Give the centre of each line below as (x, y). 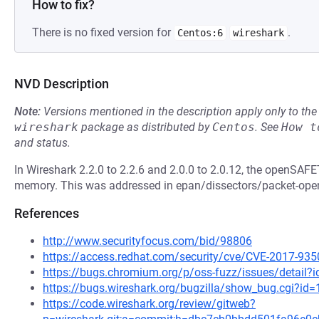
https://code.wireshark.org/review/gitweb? (149, 304)
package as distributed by (145, 127)
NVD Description (62, 84)
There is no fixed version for (103, 32)
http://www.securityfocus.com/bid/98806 (147, 241)
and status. (42, 143)
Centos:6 (200, 33)
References (47, 213)
